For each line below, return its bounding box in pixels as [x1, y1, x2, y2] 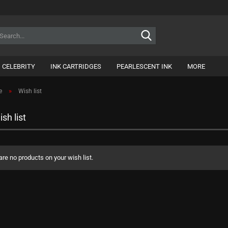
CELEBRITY [2, 63, 35, 70]
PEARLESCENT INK [117, 63, 172, 70]
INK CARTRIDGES [50, 63, 101, 70]
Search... [155, 26, 181, 34]
